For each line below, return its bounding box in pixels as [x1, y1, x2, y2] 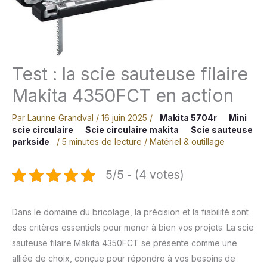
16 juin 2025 [101, 113, 150, 123]
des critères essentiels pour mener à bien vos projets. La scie [12, 222, 254, 233]
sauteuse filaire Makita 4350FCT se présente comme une [12, 238, 237, 249]
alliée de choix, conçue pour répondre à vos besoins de [12, 253, 235, 264]
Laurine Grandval [27, 113, 96, 123]
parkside [12, 136, 49, 147]
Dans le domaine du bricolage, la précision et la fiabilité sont [12, 207, 249, 218]
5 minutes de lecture [62, 136, 142, 147]
